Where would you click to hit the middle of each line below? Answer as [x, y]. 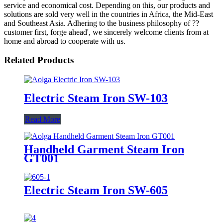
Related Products [39, 60]
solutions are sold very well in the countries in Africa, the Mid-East [109, 14]
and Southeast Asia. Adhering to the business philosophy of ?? [102, 23]
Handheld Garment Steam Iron [104, 149]
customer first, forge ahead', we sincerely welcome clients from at [106, 32]
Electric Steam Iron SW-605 [96, 190]
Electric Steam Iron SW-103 [96, 98]
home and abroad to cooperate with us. [65, 41]
